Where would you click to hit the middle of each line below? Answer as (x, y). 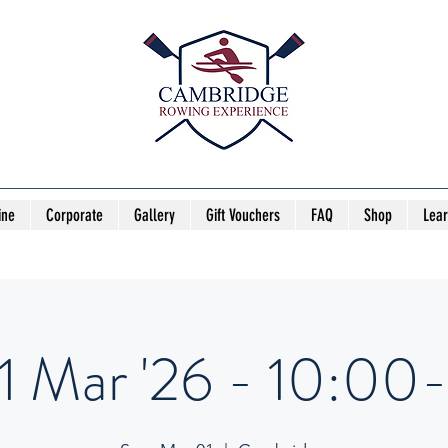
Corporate (74, 215)
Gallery (154, 215)
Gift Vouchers (243, 215)
